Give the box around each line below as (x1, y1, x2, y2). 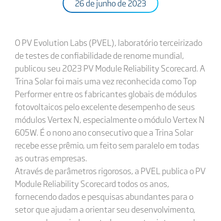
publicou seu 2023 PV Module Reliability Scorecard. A (14, 62, 205, 74)
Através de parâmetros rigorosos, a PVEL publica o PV (14, 164, 206, 177)
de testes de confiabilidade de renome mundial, (14, 49, 184, 61)
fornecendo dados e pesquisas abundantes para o (14, 190, 193, 202)
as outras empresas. (14, 151, 87, 164)
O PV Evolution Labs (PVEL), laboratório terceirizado (14, 36, 202, 48)
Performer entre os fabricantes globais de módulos (14, 87, 197, 100)
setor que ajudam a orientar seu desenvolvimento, (14, 203, 195, 215)
